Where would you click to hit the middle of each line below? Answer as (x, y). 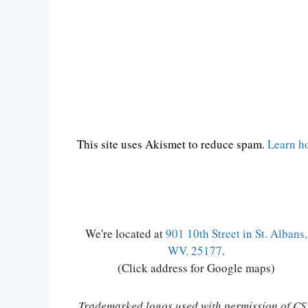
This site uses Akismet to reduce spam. (172, 144)
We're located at (125, 233)
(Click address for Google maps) (196, 268)
